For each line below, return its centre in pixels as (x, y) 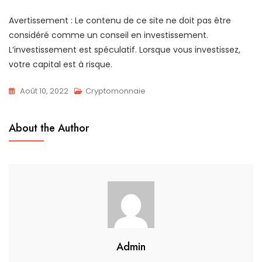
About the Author (49, 128)
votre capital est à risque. (61, 64)
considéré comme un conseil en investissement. (108, 35)
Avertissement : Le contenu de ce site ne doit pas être (120, 20)
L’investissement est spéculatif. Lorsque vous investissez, (125, 49)
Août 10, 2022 (44, 91)
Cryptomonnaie (116, 91)
